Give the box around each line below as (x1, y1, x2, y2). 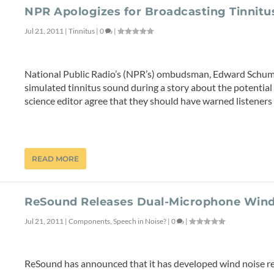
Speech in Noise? (113, 216, 167, 226)
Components (68, 216, 111, 226)
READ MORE (32, 154, 80, 163)
